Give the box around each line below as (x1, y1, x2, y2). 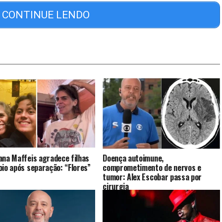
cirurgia (103, 180, 129, 192)
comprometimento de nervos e (103, 161, 201, 173)
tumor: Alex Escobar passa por (103, 170, 202, 183)
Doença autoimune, (103, 152, 164, 164)
